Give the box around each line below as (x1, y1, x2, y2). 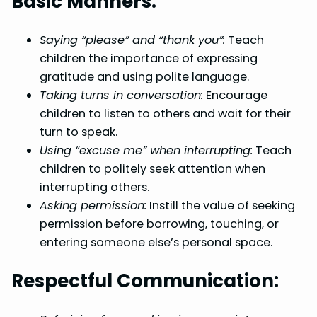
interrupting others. (40, 178, 149, 195)
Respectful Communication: (11, 267, 279, 294)
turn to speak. (40, 123, 117, 140)
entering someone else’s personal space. (40, 234, 272, 250)
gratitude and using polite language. (40, 68, 249, 85)
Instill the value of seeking (146, 197, 295, 214)
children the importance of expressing (40, 50, 258, 67)
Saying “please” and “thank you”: (40, 31, 225, 48)
